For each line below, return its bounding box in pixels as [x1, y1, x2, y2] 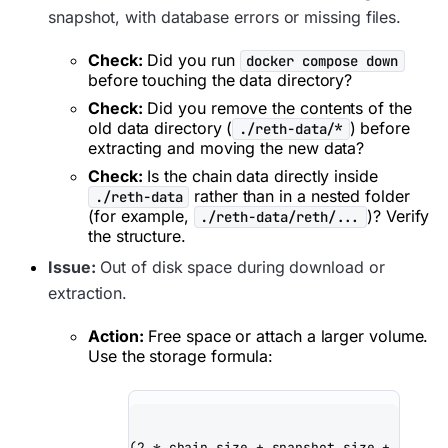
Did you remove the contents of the [142, 97, 412, 118]
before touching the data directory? [88, 69, 353, 90]
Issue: [48, 256, 96, 277]
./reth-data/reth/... [200, 207, 361, 226]
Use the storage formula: [88, 345, 274, 366]
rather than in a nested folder [189, 185, 410, 206]
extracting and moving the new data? [88, 137, 365, 158]
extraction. [48, 282, 128, 303]
